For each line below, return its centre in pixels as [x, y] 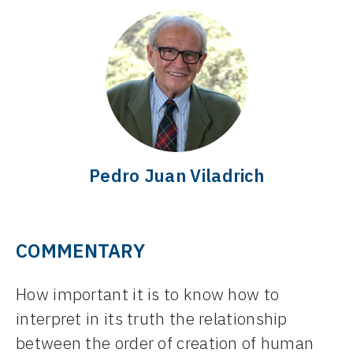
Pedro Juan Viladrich [176, 176]
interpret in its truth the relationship [152, 319]
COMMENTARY [80, 251]
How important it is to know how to [148, 294]
